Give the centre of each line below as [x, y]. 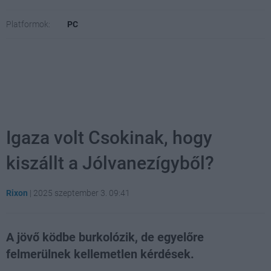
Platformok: [28, 24]
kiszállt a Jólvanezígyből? [110, 163]
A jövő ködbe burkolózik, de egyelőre [105, 237]
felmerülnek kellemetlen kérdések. [100, 254]
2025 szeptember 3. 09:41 [82, 193]
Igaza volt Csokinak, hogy [109, 137]
